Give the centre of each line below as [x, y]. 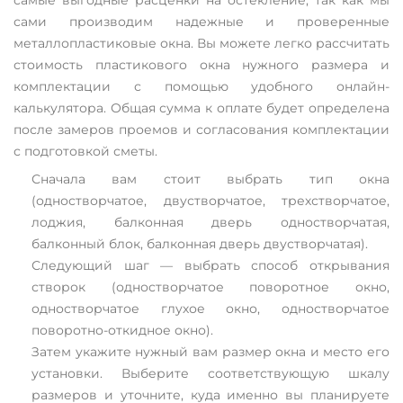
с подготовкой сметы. [85, 151]
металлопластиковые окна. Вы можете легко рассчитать [201, 43]
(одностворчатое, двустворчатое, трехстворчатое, [210, 200]
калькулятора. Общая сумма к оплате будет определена [201, 107]
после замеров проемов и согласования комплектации [201, 129]
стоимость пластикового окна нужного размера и [201, 64]
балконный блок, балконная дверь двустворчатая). [200, 243]
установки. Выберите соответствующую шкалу [210, 373]
